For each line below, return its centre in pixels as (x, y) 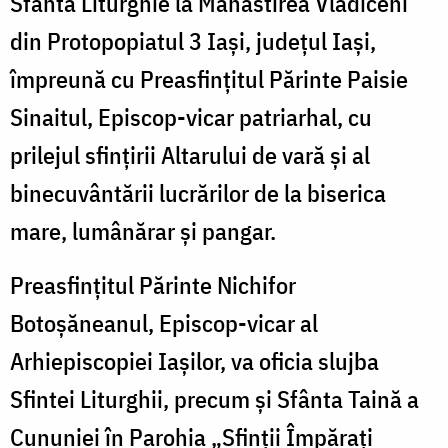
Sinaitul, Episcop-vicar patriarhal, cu (191, 116)
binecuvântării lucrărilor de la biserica (198, 192)
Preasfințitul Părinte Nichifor (153, 284)
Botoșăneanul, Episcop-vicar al (164, 322)
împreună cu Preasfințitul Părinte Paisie (209, 78)
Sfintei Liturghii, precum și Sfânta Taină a (214, 398)
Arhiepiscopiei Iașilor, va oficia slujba (194, 360)
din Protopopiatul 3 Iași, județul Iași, (193, 40)
